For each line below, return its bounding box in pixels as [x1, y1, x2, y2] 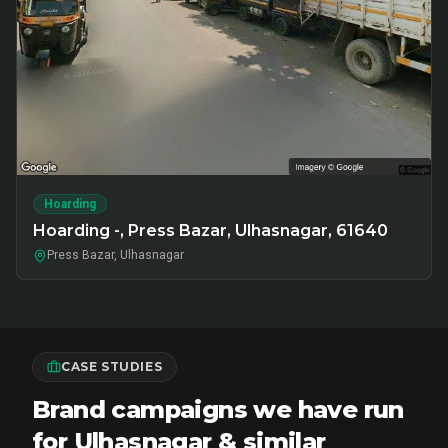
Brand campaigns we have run [32, 395, 404, 424]
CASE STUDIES [61, 359, 163, 374]
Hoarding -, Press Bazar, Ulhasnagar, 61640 [33, 221, 388, 240]
